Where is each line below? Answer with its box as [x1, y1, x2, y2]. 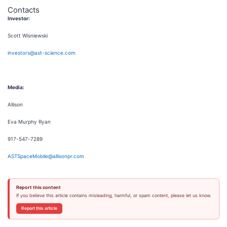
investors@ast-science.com [8, 49, 75, 56]
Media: [8, 84, 24, 90]
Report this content [16, 184, 61, 190]
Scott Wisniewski [8, 32, 48, 39]
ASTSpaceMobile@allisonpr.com [8, 153, 84, 159]
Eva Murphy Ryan [8, 118, 51, 125]
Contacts [8, 5, 40, 15]
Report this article [21, 205, 57, 211]
